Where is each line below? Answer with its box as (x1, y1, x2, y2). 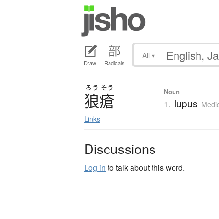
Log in (84, 162, 106, 174)
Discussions (84, 139, 156, 158)
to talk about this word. (106, 162, 185, 174)
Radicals (104, 59, 125, 67)
